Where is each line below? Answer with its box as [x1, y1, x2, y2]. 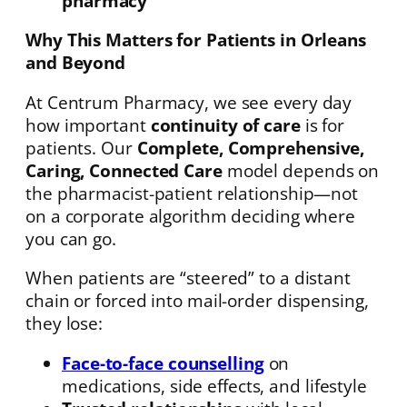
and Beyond [25, 51, 126, 74]
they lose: [25, 312, 104, 335]
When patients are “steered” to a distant [25, 266, 351, 290]
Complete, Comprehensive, [136, 135, 365, 159]
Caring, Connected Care [25, 158, 223, 182]
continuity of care [150, 113, 301, 136]
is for [300, 113, 345, 136]
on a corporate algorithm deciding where [25, 203, 356, 227]
